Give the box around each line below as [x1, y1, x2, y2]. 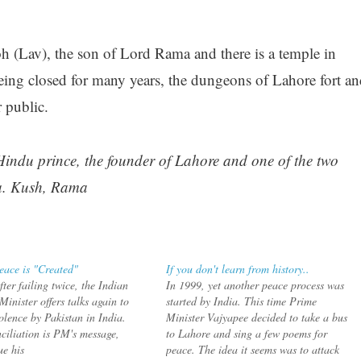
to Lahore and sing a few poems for [166, 325, 328, 341]
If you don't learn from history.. [166, 260, 310, 276]
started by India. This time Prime [166, 293, 317, 309]
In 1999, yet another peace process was [166, 276, 345, 293]
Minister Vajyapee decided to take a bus [166, 309, 348, 325]
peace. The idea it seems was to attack [166, 341, 340, 357]
